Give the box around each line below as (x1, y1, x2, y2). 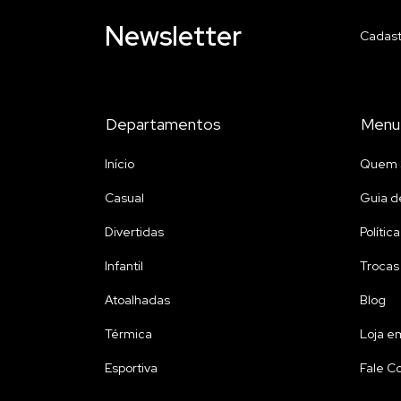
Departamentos (106, 114, 221, 135)
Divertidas (105, 224, 164, 241)
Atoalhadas (105, 292, 170, 309)
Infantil (105, 258, 143, 275)
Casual (105, 190, 144, 207)
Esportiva (105, 360, 158, 377)
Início (105, 156, 134, 173)
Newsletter (105, 17, 242, 54)
